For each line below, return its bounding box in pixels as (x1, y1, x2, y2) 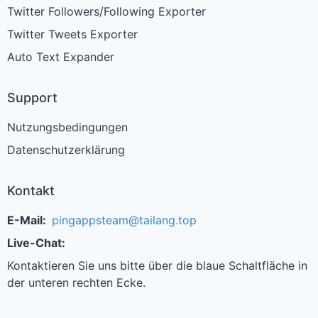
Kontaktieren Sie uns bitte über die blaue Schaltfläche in (7, 258, 307, 273)
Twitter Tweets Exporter (7, 27, 138, 41)
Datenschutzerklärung (7, 143, 125, 157)
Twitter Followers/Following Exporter (7, 4, 206, 18)
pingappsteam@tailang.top (52, 213, 197, 227)
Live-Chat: (7, 236, 65, 250)
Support (7, 90, 57, 105)
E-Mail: (7, 213, 46, 227)
